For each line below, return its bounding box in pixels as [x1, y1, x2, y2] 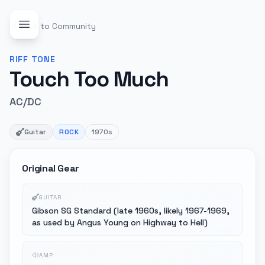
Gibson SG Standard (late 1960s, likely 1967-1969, [32, 205, 230, 216]
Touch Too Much [9, 66, 169, 93]
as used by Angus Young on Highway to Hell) [32, 217, 208, 228]
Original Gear [22, 162, 79, 174]
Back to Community [19, 21, 96, 31]
